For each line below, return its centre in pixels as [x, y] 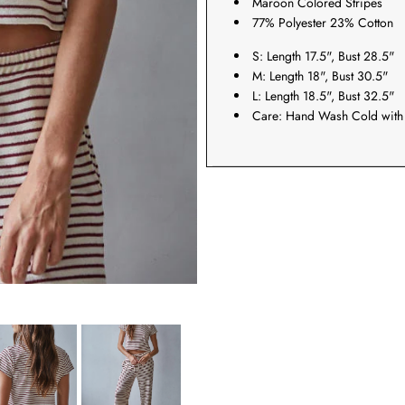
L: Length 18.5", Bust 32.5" [324, 96]
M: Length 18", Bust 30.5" [320, 76]
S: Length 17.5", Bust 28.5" [324, 57]
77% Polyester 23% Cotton [323, 23]
